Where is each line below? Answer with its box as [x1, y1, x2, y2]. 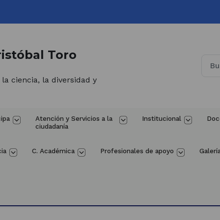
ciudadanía [35, 122, 69, 130]
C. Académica [32, 146, 75, 155]
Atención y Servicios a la [35, 114, 115, 122]
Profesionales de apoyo [100, 146, 174, 155]
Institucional [141, 114, 181, 122]
